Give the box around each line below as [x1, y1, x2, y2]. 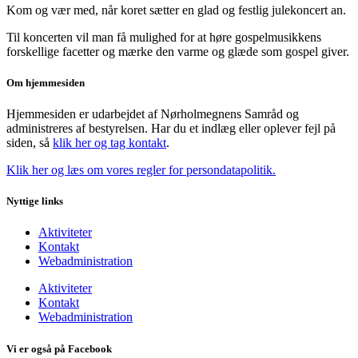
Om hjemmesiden [6, 76, 85, 89]
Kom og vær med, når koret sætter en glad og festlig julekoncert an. [6, 2, 346, 17]
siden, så [6, 136, 53, 150]
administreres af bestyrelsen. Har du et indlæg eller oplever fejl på [6, 121, 336, 136]
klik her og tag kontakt [53, 136, 166, 150]
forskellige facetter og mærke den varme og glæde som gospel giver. [6, 44, 349, 58]
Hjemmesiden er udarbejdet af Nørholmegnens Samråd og [6, 107, 299, 121]
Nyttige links [6, 195, 63, 208]
